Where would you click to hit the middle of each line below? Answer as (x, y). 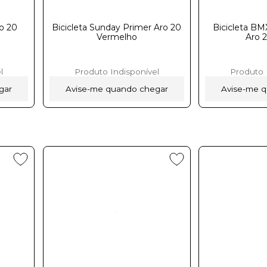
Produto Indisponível (117, 71)
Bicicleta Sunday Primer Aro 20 (117, 27)
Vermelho (117, 37)
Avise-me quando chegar (117, 89)
